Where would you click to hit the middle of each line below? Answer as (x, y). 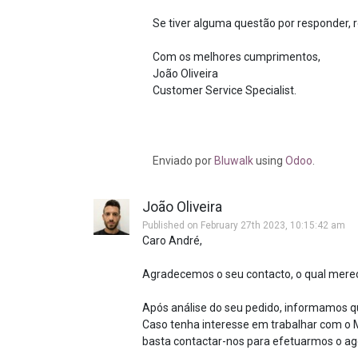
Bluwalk (235, 161)
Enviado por (184, 161)
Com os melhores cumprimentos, (237, 57)
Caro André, (172, 241)
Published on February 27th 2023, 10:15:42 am (244, 225)
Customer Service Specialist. (225, 90)
